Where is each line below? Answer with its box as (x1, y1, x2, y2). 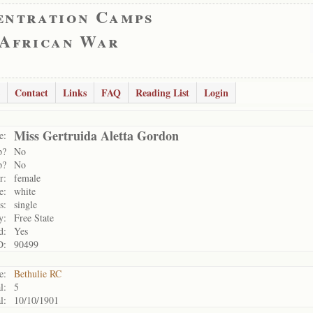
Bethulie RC (14, 267, 61, 280)
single (14, 198, 37, 211)
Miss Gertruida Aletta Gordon (14, 126, 179, 145)
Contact (15, 85, 48, 100)
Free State (14, 211, 54, 224)
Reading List (136, 85, 189, 100)
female (14, 171, 41, 184)
